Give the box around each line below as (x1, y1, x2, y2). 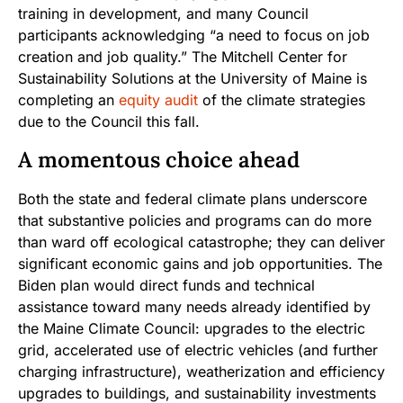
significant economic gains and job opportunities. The (18, 255, 382, 273)
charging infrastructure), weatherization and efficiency (18, 363, 385, 381)
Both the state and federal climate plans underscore (18, 190, 367, 209)
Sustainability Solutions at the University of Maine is (18, 69, 367, 88)
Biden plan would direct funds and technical (18, 276, 315, 295)
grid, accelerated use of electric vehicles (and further (18, 341, 378, 360)
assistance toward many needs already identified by (18, 298, 371, 317)
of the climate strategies (198, 91, 365, 110)
